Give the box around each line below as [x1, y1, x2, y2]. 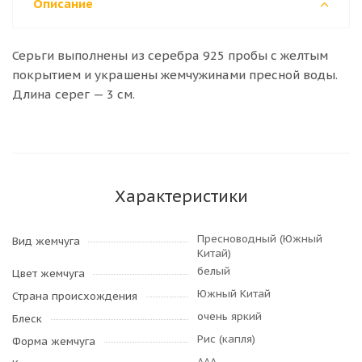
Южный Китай [197, 287, 271, 301]
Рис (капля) [197, 332, 255, 346]
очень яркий [197, 309, 262, 323]
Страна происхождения [12, 289, 137, 303]
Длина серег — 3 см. [12, 86, 135, 102]
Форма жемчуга [12, 335, 95, 348]
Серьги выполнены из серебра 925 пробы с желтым [12, 48, 328, 63]
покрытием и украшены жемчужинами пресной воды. [12, 67, 338, 82]
